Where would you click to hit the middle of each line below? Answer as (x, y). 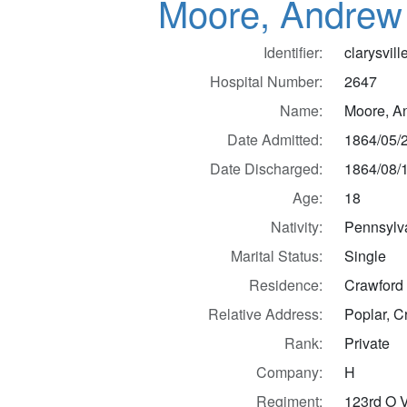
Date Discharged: (267, 168)
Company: (290, 372)
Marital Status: (277, 255)
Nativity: (297, 226)
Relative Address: (266, 313)
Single (366, 255)
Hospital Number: (267, 81)
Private (367, 342)
